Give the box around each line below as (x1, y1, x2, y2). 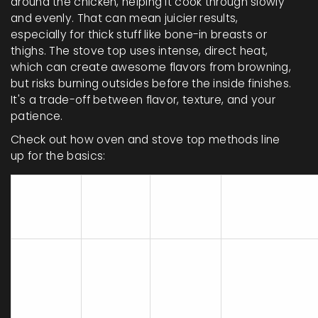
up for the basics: (11, 148, 106, 164)
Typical (92, 183, 139, 199)
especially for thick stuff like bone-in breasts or (11, 27, 267, 43)
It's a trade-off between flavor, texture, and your (11, 92, 275, 108)
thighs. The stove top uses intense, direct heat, (11, 43, 268, 59)
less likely (232, 296, 283, 312)
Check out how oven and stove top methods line (11, 132, 280, 148)
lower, (232, 263, 265, 279)
